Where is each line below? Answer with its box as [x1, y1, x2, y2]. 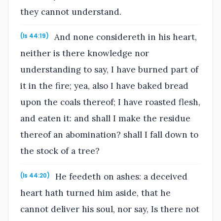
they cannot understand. [20, 6, 121, 17]
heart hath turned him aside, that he [20, 187, 171, 199]
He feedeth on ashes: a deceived [53, 171, 188, 183]
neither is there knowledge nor [20, 48, 149, 59]
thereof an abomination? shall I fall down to [20, 129, 198, 141]
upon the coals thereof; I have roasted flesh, [20, 97, 200, 108]
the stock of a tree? [20, 146, 100, 157]
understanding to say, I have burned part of [20, 64, 198, 75]
